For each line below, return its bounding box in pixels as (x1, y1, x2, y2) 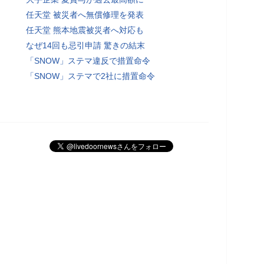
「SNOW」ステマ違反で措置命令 (26, 55, 150, 65)
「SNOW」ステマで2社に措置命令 (26, 71, 155, 81)
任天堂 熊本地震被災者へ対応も (26, 25, 144, 35)
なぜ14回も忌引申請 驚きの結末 (26, 40, 145, 50)
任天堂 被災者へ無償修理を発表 (26, 9, 144, 19)
